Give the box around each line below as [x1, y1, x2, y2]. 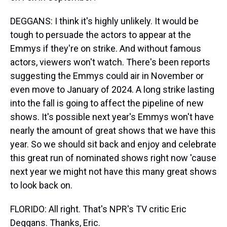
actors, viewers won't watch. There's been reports [10, 57, 210, 67]
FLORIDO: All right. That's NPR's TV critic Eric [10, 204, 186, 214]
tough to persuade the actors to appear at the [10, 29, 191, 40]
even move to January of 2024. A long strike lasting [10, 84, 214, 95]
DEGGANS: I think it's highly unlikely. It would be [10, 16, 199, 26]
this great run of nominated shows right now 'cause [10, 153, 216, 163]
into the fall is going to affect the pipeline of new [10, 98, 204, 108]
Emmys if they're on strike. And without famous [10, 43, 201, 54]
